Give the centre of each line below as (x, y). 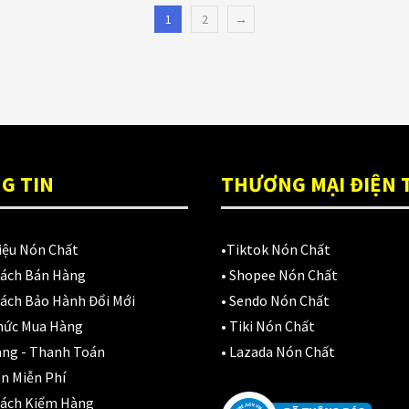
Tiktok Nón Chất (278, 249)
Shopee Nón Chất (283, 275)
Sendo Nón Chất (279, 300)
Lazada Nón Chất (282, 351)
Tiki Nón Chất (270, 326)
